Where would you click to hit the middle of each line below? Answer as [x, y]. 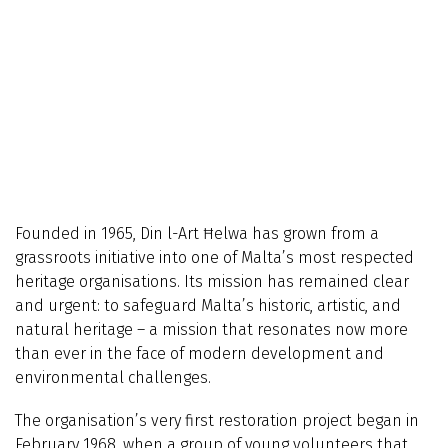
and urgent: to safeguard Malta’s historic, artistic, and [208, 306]
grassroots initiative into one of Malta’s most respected [214, 258]
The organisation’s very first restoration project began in [217, 421]
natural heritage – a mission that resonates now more [211, 330]
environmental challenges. [113, 378]
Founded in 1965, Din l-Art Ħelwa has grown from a [197, 234]
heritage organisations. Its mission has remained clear [212, 282]
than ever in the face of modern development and [199, 354]
